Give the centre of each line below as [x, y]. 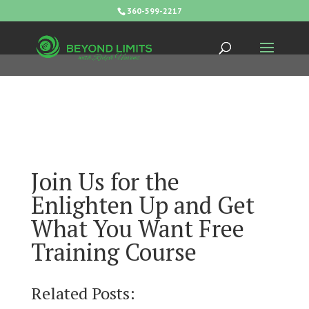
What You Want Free [137, 229]
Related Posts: [83, 293]
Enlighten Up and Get [142, 205]
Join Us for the [105, 182]
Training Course [113, 252]
